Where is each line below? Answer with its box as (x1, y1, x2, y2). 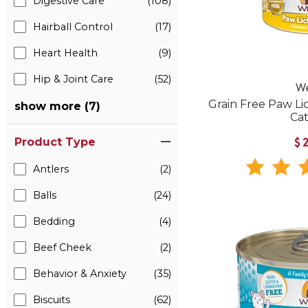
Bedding (33, 215, 75, 228)
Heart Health (33, 47, 98, 59)
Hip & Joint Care (33, 73, 113, 85)
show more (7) (14, 100, 100, 113)
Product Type (14, 135, 96, 148)
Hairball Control (33, 21, 113, 33)
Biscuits (33, 294, 70, 306)
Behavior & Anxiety (33, 267, 126, 280)
